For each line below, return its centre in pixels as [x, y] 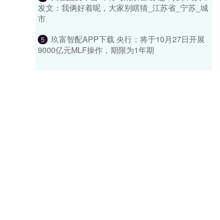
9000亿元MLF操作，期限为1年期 [96, 50]
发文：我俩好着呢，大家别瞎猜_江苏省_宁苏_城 [123, 8]
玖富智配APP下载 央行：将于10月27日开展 [128, 39]
